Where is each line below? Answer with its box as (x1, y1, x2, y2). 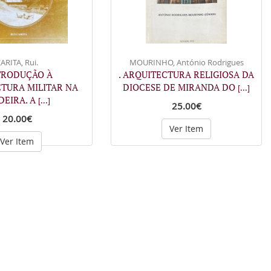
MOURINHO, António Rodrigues (129, 57, 244, 68)
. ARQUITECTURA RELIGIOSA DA (119, 68, 254, 80)
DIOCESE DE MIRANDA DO (123, 81, 238, 93)
